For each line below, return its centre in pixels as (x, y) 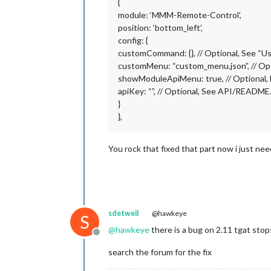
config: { (133, 40)
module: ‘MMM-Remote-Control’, (180, 15)
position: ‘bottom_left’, (160, 28)
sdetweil (123, 213)
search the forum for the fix (160, 252)
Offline (110, 238)
